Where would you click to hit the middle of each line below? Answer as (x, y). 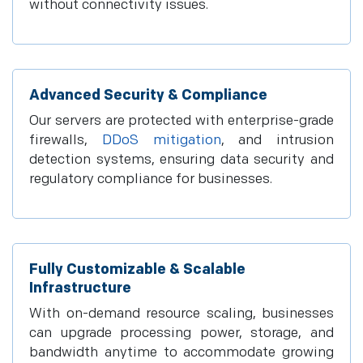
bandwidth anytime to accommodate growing (181, 352)
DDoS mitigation (161, 140)
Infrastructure (80, 288)
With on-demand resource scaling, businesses (181, 314)
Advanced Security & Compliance (148, 95)
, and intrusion (277, 140)
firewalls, (66, 140)
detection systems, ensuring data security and (181, 160)
